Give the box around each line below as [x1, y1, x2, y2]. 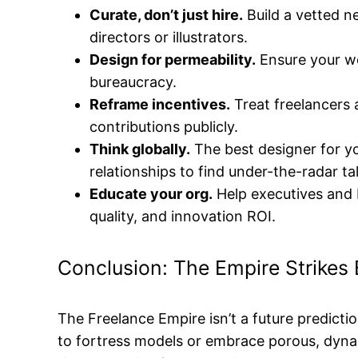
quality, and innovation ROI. [89, 208, 276, 225]
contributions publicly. [89, 118, 238, 136]
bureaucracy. [89, 74, 177, 91]
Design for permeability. [89, 51, 256, 69]
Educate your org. [89, 185, 213, 203]
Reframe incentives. [89, 96, 230, 113]
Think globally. [89, 141, 190, 158]
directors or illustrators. [89, 29, 248, 46]
